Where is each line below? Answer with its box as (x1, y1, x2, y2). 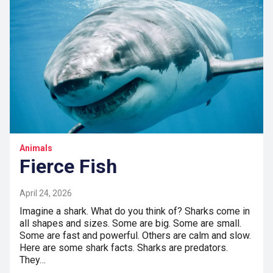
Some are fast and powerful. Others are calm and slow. (19, 229, 251, 241)
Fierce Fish (19, 154, 117, 178)
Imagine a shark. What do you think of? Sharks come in (19, 205, 250, 217)
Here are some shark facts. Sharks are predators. (19, 241, 228, 253)
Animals (19, 143, 52, 153)
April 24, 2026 (19, 188, 72, 198)
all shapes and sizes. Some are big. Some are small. (19, 217, 241, 229)
